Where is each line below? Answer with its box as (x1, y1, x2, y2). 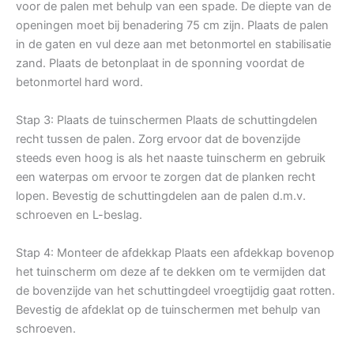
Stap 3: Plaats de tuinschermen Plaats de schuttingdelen (16, 112, 318, 127)
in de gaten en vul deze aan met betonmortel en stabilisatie (16, 36, 331, 51)
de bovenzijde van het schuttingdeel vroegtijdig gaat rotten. (16, 283, 335, 298)
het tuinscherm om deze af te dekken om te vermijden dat (16, 264, 326, 279)
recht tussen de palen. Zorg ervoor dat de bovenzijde (16, 131, 300, 146)
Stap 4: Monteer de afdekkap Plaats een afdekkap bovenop (16, 245, 334, 260)
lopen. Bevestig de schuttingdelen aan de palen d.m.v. (16, 188, 306, 203)
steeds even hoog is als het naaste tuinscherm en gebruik (16, 150, 326, 165)
